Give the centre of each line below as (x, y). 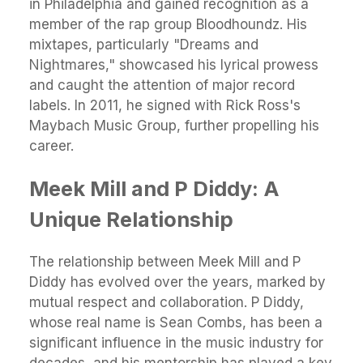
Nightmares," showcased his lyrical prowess (174, 65)
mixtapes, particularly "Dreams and (144, 45)
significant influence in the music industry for (176, 343)
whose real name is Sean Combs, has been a (176, 323)
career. (51, 146)
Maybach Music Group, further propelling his (174, 126)
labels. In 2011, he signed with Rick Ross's (165, 106)
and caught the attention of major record (162, 85)
